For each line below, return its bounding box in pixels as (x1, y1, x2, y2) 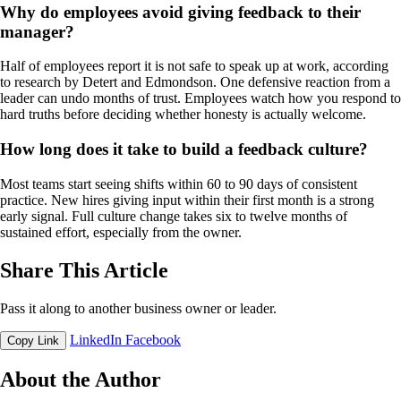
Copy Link (7, 333, 59, 347)
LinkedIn (70, 331, 125, 347)
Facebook (125, 331, 181, 347)
